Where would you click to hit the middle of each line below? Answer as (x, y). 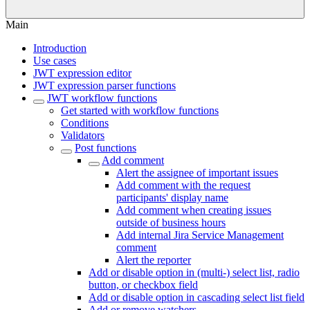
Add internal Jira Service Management (200, 235)
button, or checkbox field (143, 285)
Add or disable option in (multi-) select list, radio (194, 272)
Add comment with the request (183, 185)
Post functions (106, 148)
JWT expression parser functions (104, 85)
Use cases (55, 61)
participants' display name (172, 198)
